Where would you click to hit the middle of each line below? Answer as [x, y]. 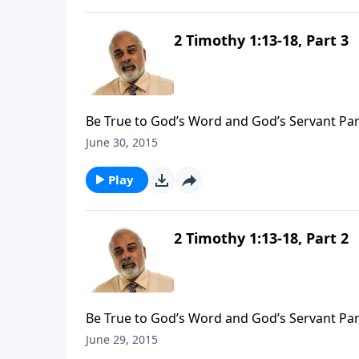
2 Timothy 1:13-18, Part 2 [261, 238]
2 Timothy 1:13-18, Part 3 [261, 40]
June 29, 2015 [122, 340]
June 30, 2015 [122, 142]
